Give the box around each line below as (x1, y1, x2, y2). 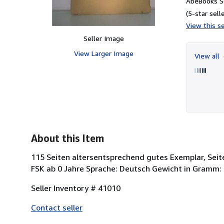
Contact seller (31, 202, 82, 212)
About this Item (31, 132, 104, 144)
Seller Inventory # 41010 (31, 182, 120, 193)
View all (194, 51, 221, 60)
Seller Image (83, 33, 124, 42)
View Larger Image (73, 48, 133, 57)
